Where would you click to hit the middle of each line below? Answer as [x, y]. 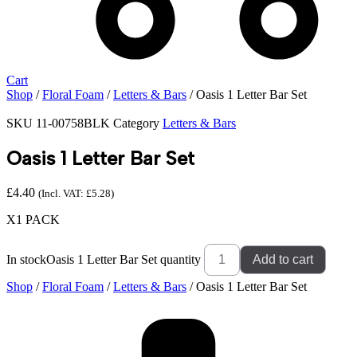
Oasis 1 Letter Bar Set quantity [124, 259]
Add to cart [283, 259]
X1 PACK [33, 219]
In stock [26, 259]
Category [136, 124]
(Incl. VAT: [62, 193]
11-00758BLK [75, 124]
